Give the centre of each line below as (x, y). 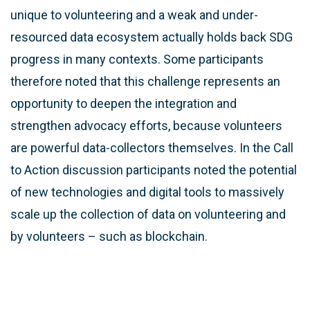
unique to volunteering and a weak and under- (134, 15)
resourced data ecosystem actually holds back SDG (152, 37)
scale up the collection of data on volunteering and (148, 214)
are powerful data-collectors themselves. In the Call (152, 147)
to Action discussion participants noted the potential (154, 170)
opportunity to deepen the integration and (124, 103)
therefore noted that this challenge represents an (145, 81)
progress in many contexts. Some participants (137, 59)
